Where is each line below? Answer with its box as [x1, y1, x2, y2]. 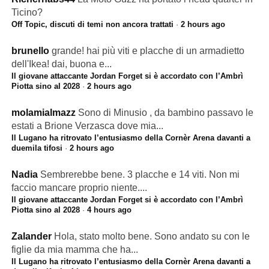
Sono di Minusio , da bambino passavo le [77, 107, 253, 118]
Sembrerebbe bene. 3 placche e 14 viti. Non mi [40, 169, 240, 180]
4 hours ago [86, 205, 131, 214]
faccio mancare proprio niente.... [11, 183, 147, 193]
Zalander [11, 231, 52, 241]
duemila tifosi [11, 144, 62, 153]
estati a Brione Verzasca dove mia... [11, 121, 163, 131]
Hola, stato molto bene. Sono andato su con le [53, 231, 250, 241]
